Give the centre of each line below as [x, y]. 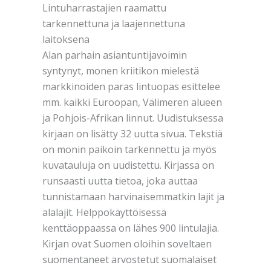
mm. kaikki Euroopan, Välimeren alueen [132, 103]
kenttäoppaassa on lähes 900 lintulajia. [131, 228]
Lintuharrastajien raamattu [104, 8]
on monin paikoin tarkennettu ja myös [129, 150]
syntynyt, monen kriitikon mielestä [121, 71]
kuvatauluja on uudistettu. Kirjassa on [128, 165]
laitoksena [66, 40]
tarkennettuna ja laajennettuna [114, 24]
